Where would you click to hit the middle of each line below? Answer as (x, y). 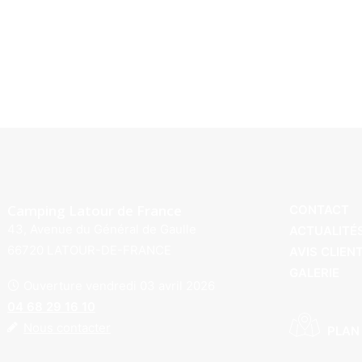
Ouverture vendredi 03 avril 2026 (119, 286)
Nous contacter (67, 328)
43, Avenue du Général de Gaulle (102, 229)
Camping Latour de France (95, 210)
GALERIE (314, 273)
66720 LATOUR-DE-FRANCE (89, 250)
